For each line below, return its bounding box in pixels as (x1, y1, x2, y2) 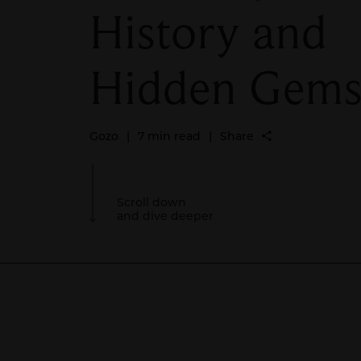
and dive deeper (117, 208, 214, 223)
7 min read (138, 128, 201, 143)
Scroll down (117, 194, 186, 210)
